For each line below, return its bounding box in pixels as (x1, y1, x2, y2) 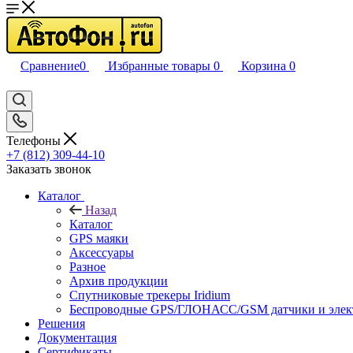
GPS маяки (69, 231, 128, 245)
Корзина (241, 59, 286, 72)
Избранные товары (108, 59, 210, 72)
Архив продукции (69, 273, 168, 288)
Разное (69, 259, 106, 273)
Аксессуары (69, 245, 134, 259)
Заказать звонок (6, 162, 91, 176)
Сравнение (20, 59, 80, 72)
